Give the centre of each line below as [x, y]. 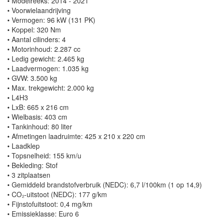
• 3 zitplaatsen [29, 175]
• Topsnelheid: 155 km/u [44, 156]
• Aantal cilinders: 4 [37, 39]
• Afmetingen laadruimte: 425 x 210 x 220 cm [76, 136]
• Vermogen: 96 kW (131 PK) [51, 20]
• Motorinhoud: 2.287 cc [44, 49]
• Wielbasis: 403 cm [37, 117]
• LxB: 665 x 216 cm [38, 107]
